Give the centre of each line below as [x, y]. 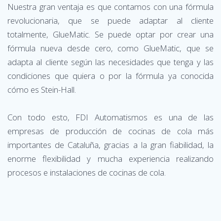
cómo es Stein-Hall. [42, 89]
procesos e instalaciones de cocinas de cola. [87, 172]
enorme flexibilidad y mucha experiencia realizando [110, 158]
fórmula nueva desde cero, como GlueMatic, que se [110, 48]
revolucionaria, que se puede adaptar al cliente [110, 20]
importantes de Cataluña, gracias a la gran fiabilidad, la [110, 145]
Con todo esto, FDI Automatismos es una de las [110, 117]
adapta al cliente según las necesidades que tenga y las [110, 62]
